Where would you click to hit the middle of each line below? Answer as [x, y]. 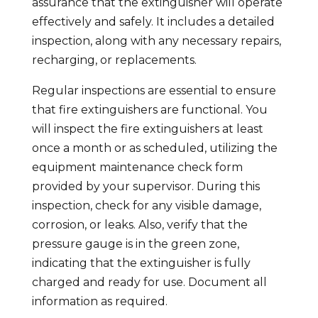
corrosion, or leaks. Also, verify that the [139, 224]
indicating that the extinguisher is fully [141, 263]
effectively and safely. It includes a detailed [153, 21]
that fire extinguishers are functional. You [149, 109]
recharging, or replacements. [115, 60]
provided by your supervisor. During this [146, 186]
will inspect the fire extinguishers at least [147, 128]
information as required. [99, 301]
